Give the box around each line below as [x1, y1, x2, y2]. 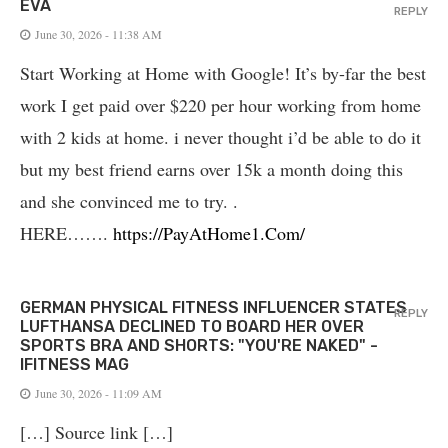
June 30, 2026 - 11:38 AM [35, 25, 162, 42]
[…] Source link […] [20, 419, 173, 444]
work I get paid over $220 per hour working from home [20, 92, 421, 117]
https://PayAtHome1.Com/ [113, 220, 305, 245]
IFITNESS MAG [20, 354, 129, 374]
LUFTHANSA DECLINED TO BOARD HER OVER [20, 316, 364, 336]
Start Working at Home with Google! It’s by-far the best [20, 60, 426, 85]
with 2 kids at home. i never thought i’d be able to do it [20, 124, 421, 149]
